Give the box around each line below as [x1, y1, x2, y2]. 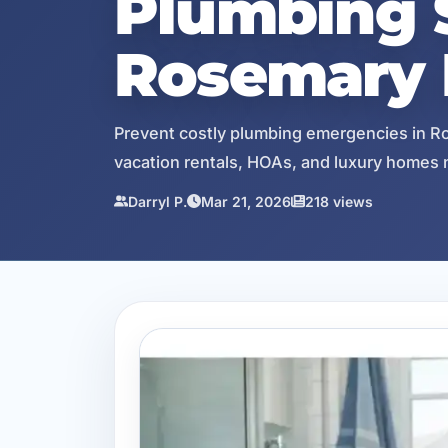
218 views [305, 192, 373, 210]
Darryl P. [128, 192, 187, 210]
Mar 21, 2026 [201, 192, 291, 210]
